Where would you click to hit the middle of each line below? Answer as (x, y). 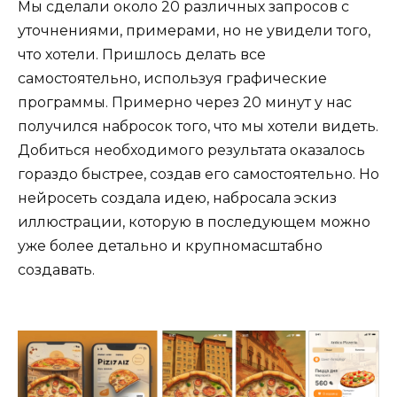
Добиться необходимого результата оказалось (191, 151)
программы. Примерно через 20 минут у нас (185, 103)
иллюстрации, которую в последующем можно (194, 222)
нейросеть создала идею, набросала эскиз (177, 198)
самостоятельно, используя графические (172, 79)
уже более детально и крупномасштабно (170, 246)
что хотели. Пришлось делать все (142, 55)
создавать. (56, 270)
